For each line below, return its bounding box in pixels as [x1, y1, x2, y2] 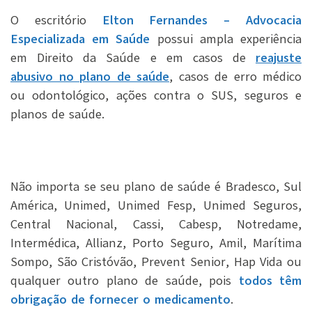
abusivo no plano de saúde [10, 68, 169, 85]
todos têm [238, 272, 302, 289]
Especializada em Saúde [10, 30, 157, 47]
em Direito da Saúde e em [10, 49, 193, 66]
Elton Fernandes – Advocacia [102, 11, 302, 29]
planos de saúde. [10, 105, 109, 123]
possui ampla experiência [157, 30, 302, 47]
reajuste [256, 49, 302, 66]
